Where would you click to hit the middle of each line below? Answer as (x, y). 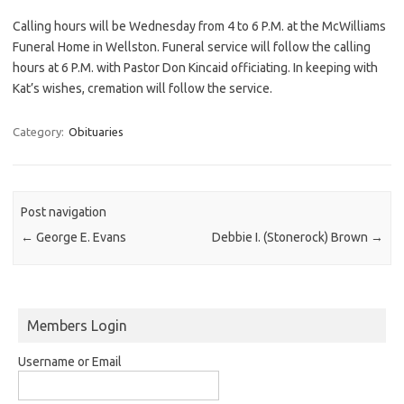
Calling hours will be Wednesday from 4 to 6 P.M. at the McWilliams (199, 26)
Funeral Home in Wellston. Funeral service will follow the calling (192, 46)
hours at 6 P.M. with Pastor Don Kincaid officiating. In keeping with (195, 67)
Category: (40, 131)
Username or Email (70, 361)
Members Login (77, 325)
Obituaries (96, 131)
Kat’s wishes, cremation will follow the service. (142, 88)
